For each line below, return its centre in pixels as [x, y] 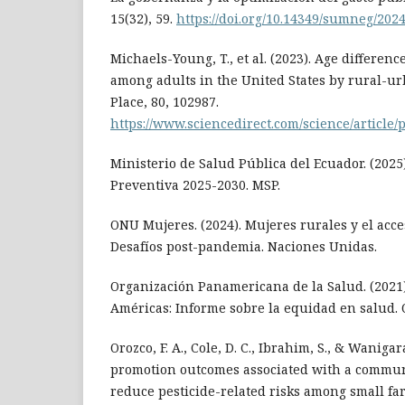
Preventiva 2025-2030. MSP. [195, 185]
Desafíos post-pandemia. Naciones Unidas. [244, 247]
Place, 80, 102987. [165, 102]
